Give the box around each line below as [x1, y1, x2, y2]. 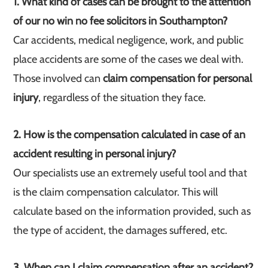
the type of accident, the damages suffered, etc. [13, 224, 228, 237]
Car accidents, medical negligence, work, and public [13, 33, 244, 47]
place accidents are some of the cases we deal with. [13, 53, 244, 66]
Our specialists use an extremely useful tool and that [13, 166, 248, 179]
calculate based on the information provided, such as [13, 205, 251, 218]
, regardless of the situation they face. [38, 91, 206, 104]
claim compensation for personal [103, 72, 252, 85]
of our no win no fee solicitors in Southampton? [13, 14, 228, 28]
